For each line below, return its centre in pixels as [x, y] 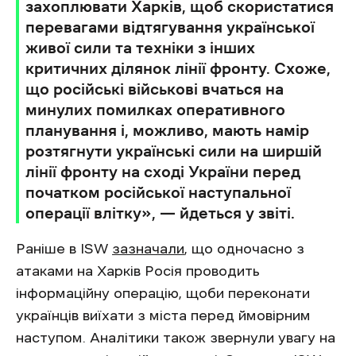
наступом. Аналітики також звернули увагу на [176, 337]
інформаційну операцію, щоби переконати [163, 293]
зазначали [148, 248]
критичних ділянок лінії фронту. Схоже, [178, 68]
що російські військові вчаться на [155, 89]
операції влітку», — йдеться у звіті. [160, 213]
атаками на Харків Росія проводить [138, 271]
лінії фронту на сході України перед [163, 171]
